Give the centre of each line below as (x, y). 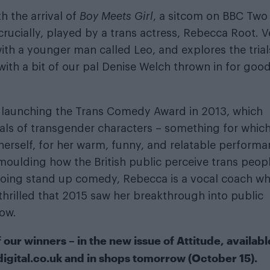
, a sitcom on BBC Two (210, 17)
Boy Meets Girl (115, 17)
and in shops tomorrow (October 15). (161, 258)
